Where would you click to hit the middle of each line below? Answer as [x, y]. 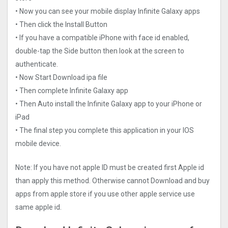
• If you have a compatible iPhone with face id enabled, [102, 37]
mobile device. [38, 143]
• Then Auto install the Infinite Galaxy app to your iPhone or [109, 104]
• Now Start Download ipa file [61, 77]
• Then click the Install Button [61, 24]
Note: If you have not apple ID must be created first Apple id [110, 167]
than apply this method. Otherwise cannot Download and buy [112, 180]
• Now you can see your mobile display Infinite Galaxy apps [108, 11]
